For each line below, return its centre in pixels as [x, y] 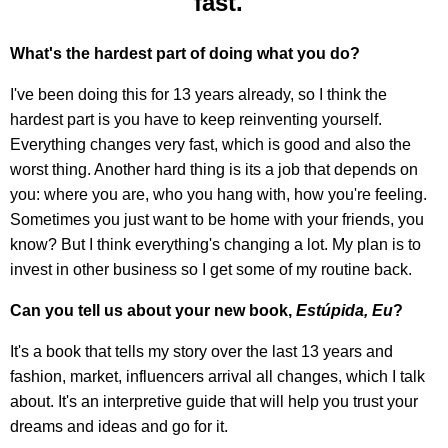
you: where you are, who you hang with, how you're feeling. [218, 195]
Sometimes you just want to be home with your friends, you [217, 220]
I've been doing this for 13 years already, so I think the [198, 95]
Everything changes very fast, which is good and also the [210, 145]
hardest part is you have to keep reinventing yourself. [196, 120]
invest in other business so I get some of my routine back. [211, 270]
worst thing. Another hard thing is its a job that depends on [214, 170]
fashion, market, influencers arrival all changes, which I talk [217, 377]
